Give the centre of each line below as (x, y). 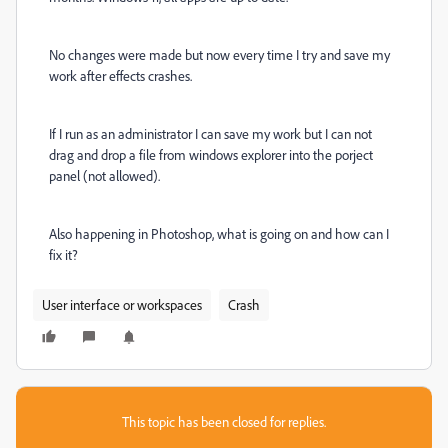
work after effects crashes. (120, 75)
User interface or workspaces (122, 304)
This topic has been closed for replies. (224, 421)
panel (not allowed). (104, 175)
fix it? (63, 254)
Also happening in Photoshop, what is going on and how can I (219, 233)
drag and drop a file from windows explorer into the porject (211, 154)
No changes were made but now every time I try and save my (219, 54)
